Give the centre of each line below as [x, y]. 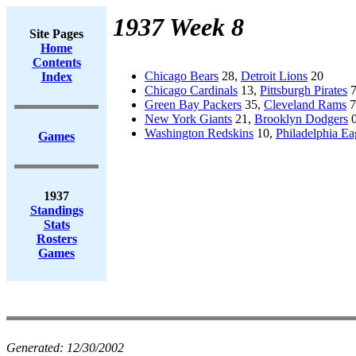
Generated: [37, 348]
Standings [56, 210]
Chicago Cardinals [191, 90]
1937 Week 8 [178, 27]
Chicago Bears [182, 76]
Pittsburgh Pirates [304, 90]
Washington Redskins [199, 133]
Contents [56, 62]
